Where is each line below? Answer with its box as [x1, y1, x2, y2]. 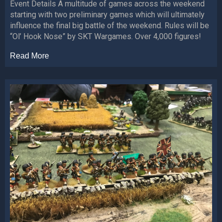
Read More [10, 52, 49, 60]
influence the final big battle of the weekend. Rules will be [10, 21, 209, 31]
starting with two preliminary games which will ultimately [10, 10, 205, 20]
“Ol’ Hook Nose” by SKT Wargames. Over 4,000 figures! [10, 32, 201, 42]
